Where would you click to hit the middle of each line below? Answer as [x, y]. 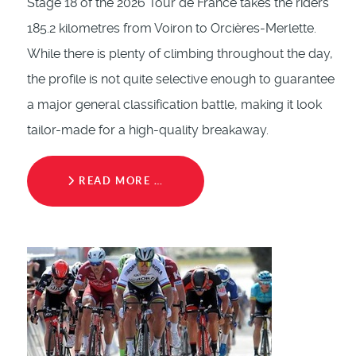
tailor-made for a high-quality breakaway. [148, 130]
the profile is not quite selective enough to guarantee [181, 79]
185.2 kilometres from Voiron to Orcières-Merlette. [172, 29]
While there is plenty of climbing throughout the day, [180, 54]
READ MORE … [119, 181]
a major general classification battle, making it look [174, 105]
